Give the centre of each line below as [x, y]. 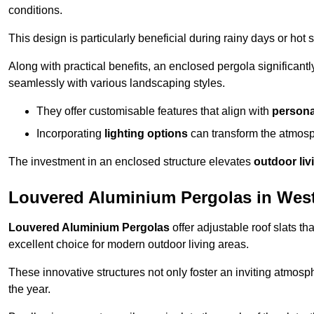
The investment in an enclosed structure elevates [131, 162]
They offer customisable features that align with [154, 111]
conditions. [35, 11]
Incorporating [70, 134]
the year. [29, 289]
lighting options [146, 134]
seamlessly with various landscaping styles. [117, 83]
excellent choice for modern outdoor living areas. [129, 245]
